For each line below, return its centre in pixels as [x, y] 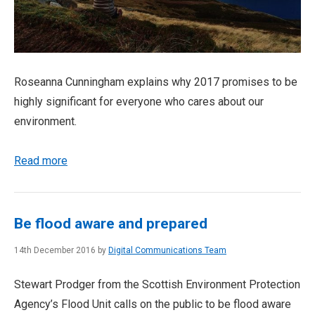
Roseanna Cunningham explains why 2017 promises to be [156, 82]
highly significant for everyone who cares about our [139, 101]
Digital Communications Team [167, 250]
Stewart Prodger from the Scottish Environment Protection [157, 284]
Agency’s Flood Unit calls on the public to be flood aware [153, 304]
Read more [41, 160]
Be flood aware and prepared [111, 223]
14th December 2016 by [61, 250]
